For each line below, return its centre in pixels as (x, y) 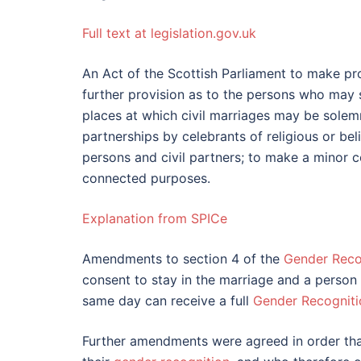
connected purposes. (146, 178)
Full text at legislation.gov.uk (169, 33)
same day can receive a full (168, 301)
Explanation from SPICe (155, 219)
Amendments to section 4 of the (183, 259)
